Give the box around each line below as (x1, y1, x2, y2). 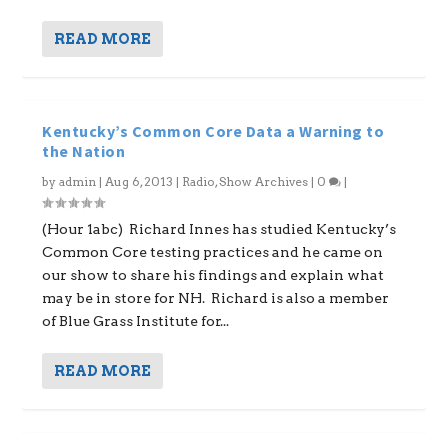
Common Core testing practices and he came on (42, 244, 384, 260)
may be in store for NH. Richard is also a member (42, 290, 390, 306)
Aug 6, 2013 (105, 174, 174, 189)
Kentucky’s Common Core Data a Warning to (42, 121, 385, 141)
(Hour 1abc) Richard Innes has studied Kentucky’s (42, 221, 397, 237)
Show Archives (219, 174, 309, 189)
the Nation (42, 141, 126, 161)
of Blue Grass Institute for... (42, 313, 230, 329)
